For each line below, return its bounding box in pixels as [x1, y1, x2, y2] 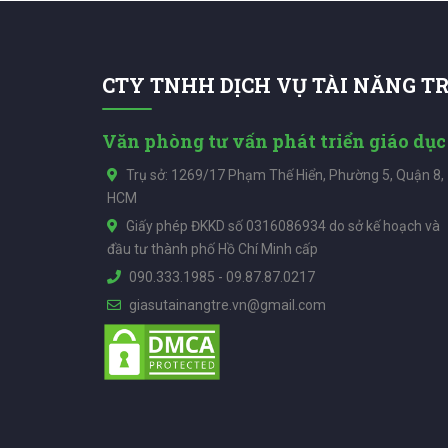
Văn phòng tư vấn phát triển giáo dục [102, 129, 446, 154]
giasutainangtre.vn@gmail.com [129, 297, 326, 314]
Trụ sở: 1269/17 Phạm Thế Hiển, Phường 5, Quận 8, [126, 167, 444, 184]
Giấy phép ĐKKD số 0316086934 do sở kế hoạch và [126, 218, 440, 235]
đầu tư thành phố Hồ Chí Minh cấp [107, 241, 318, 258]
